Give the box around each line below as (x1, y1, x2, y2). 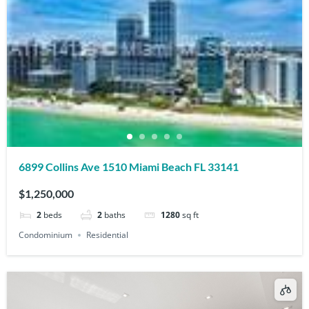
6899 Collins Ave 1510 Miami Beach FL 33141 (19, 160, 239, 174)
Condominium (19, 229, 73, 241)
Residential (86, 229, 129, 241)
